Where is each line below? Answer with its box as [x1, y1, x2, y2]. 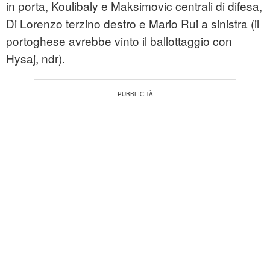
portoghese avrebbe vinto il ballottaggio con [6, 33, 232, 49]
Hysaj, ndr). [6, 50, 65, 67]
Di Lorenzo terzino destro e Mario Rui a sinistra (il [6, 15, 259, 32]
